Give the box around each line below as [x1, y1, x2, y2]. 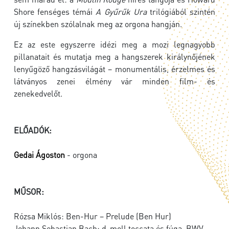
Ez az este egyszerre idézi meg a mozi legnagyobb [14, 39, 215, 50]
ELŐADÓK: [14, 125, 52, 136]
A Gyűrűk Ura [96, 6, 147, 17]
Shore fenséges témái [14, 6, 96, 17]
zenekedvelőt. [14, 88, 62, 99]
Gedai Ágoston [14, 149, 65, 161]
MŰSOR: [14, 186, 44, 197]
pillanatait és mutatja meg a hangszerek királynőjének [14, 51, 215, 62]
